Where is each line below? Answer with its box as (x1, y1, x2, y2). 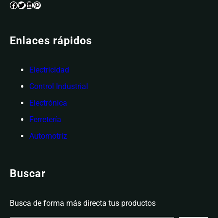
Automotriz (29, 131, 67, 141)
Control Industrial (29, 82, 88, 91)
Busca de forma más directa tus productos (10, 198, 156, 208)
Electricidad (29, 65, 69, 75)
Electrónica (29, 98, 67, 108)
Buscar (10, 167, 46, 180)
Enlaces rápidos (10, 34, 92, 47)
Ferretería (29, 115, 61, 125)
